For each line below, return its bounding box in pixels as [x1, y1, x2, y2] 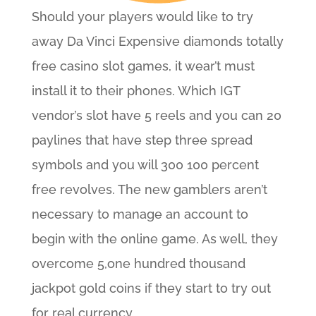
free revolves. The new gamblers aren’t [31, 182, 267, 197]
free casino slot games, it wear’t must [31, 59, 255, 74]
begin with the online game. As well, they [31, 231, 278, 247]
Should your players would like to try [31, 9, 253, 25]
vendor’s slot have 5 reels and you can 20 [31, 108, 281, 123]
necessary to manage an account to [31, 207, 248, 222]
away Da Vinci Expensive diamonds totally [31, 34, 284, 49]
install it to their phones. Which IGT [31, 83, 240, 99]
